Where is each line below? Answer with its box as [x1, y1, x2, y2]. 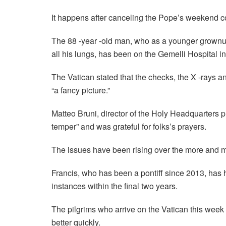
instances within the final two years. [51, 180, 178, 192]
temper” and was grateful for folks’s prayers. [51, 120, 206, 132]
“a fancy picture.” [51, 84, 110, 96]
